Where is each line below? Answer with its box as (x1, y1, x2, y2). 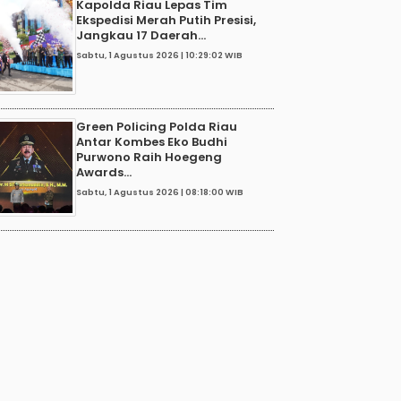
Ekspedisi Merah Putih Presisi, (76, 11, 256, 29)
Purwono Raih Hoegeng (76, 148, 222, 166)
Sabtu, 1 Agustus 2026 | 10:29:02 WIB (76, 49, 243, 62)
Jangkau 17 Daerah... (76, 26, 206, 44)
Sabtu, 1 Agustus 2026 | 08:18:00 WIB (76, 186, 243, 199)
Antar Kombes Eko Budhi (76, 132, 227, 150)
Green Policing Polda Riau (76, 117, 237, 135)
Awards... (76, 163, 132, 181)
